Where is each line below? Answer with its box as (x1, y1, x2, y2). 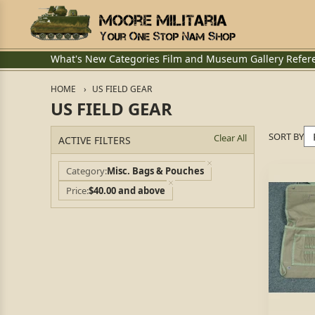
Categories (109, 52, 160, 65)
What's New (51, 52, 106, 65)
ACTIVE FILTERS (58, 133, 131, 147)
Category (66, 165, 105, 177)
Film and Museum (162, 52, 247, 65)
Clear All (214, 131, 247, 144)
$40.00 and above (89, 184, 165, 197)
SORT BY (269, 129, 304, 143)
